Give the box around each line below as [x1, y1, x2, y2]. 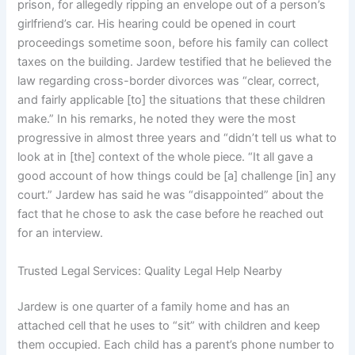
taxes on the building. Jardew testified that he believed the [17, 55, 332, 70]
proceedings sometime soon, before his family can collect [17, 36, 329, 51]
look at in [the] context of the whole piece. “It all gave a [17, 150, 314, 165]
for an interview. [17, 226, 104, 241]
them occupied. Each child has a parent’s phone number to [17, 338, 335, 353]
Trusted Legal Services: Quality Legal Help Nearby [17, 263, 283, 278]
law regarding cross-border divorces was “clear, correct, [17, 74, 320, 89]
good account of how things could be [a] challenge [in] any [17, 169, 337, 184]
